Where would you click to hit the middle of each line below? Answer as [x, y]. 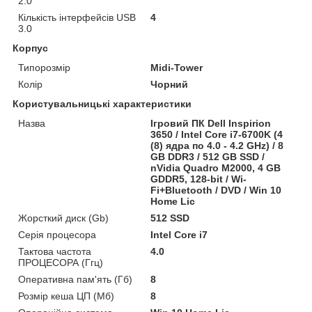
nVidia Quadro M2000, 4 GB [216, 167]
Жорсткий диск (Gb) [63, 218]
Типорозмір [44, 67]
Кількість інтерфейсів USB [77, 17]
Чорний [170, 84]
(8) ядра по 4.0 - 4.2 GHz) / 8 [217, 145]
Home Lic [173, 201]
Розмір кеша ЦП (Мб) [66, 296]
